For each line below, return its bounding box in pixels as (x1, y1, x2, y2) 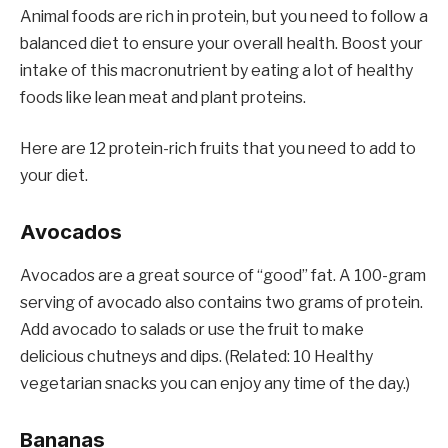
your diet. (20, 166, 88, 186)
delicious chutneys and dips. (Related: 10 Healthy (20, 347, 373, 367)
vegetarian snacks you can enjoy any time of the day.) (20, 374, 410, 394)
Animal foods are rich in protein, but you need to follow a (20, 6, 428, 26)
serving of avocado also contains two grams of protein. (20, 293, 423, 313)
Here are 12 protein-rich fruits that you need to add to (20, 139, 416, 159)
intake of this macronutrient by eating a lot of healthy (20, 60, 413, 80)
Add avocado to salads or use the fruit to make (20, 320, 364, 340)
